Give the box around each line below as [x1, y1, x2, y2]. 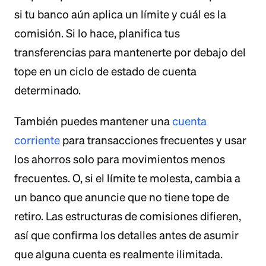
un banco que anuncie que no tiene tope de [14, 191, 229, 204]
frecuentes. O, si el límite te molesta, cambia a [14, 172, 240, 185]
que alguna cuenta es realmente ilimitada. [14, 248, 223, 261]
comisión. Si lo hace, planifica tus [14, 27, 180, 40]
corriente [14, 134, 60, 147]
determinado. [14, 84, 81, 97]
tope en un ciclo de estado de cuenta [14, 65, 197, 78]
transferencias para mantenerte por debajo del [14, 46, 246, 59]
